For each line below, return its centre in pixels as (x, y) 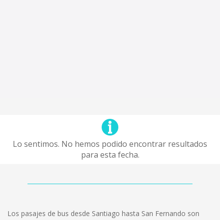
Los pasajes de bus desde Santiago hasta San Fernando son (103, 213)
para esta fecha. (110, 155)
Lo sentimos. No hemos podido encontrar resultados (110, 144)
